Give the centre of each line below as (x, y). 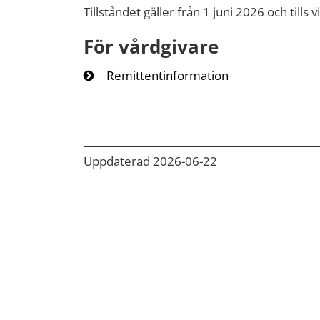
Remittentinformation (167, 75)
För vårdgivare (151, 46)
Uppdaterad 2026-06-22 (150, 161)
